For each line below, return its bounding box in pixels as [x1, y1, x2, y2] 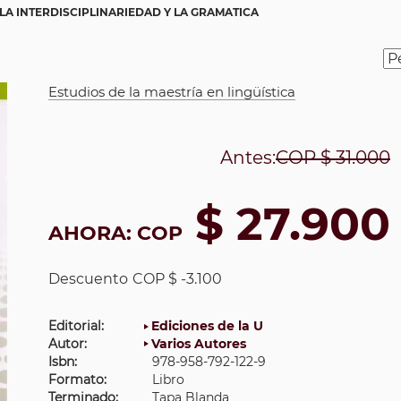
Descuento [48, 270, 128, 287]
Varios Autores [151, 336, 246, 352]
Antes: [220, 147, 276, 168]
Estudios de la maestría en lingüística [48, 83, 295, 100]
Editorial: [48, 318, 104, 334]
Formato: [48, 371, 107, 388]
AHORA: [48, 221, 137, 245]
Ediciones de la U [151, 318, 263, 334]
